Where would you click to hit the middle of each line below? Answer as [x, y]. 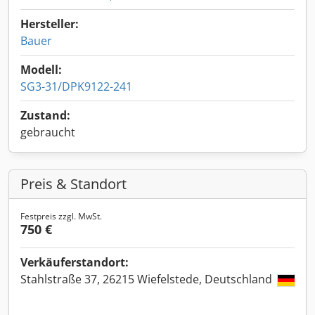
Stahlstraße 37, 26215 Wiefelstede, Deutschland [148, 279]
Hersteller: [50, 24]
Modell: [41, 70]
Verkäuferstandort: [75, 262]
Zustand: [45, 115]
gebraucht [48, 132]
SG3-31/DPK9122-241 [76, 86]
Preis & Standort [73, 184]
